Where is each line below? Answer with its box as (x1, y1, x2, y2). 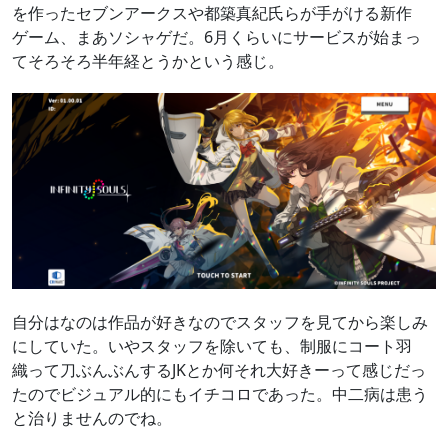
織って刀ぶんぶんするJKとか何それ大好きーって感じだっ (12, 359, 426, 382)
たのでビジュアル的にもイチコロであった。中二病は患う (12, 383, 428, 406)
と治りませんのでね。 (12, 407, 172, 430)
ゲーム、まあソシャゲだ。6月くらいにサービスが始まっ (12, 25, 421, 48)
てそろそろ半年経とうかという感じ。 (12, 49, 284, 72)
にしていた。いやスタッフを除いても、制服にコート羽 (12, 335, 412, 358)
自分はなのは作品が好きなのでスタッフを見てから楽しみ (12, 311, 428, 334)
